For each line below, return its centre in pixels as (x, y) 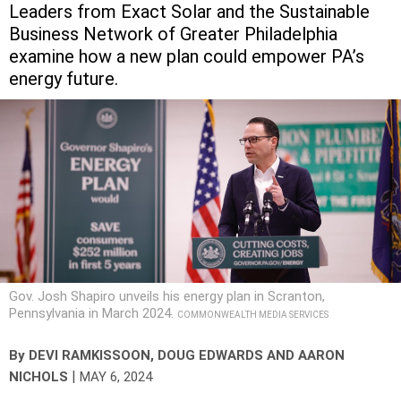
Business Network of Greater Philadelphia (173, 34)
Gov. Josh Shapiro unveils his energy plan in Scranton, (167, 296)
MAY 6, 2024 (116, 376)
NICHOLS (38, 376)
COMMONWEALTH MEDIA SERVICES (253, 314)
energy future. (64, 78)
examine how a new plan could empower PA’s (187, 56)
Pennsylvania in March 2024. (93, 313)
